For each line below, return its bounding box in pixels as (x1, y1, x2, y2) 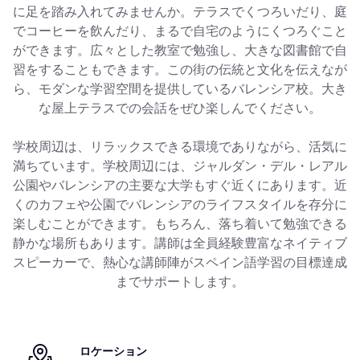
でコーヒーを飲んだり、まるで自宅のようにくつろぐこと (13, 21, 347, 40)
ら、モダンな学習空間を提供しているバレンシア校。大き (13, 79, 347, 98)
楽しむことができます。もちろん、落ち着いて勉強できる (13, 214, 347, 233)
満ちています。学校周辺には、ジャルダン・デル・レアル (13, 156, 347, 175)
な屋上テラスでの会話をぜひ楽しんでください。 (39, 98, 321, 117)
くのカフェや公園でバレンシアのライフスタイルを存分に (13, 194, 347, 214)
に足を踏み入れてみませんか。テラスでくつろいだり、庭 (13, 2, 347, 21)
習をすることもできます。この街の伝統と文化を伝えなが (13, 59, 347, 79)
